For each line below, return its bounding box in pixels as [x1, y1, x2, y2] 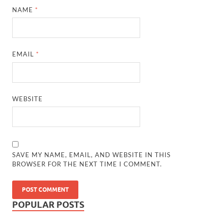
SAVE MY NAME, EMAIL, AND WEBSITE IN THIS [12, 151, 171, 159]
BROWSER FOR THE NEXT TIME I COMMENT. [12, 160, 163, 168]
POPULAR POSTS [12, 200, 84, 210]
